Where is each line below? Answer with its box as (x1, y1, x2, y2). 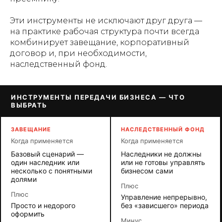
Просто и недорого (11, 201, 75, 210)
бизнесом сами (121, 166, 173, 175)
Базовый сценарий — (11, 150, 84, 158)
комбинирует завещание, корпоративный (10, 38, 189, 47)
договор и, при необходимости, (10, 49, 147, 58)
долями (11, 175, 37, 183)
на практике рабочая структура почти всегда (10, 27, 199, 36)
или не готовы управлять (121, 158, 205, 166)
